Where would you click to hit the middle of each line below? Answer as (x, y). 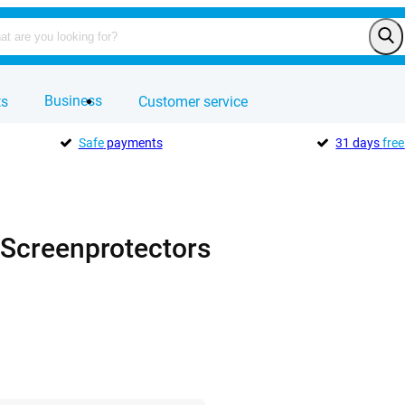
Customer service (193, 101)
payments (133, 143)
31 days (359, 143)
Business (73, 101)
